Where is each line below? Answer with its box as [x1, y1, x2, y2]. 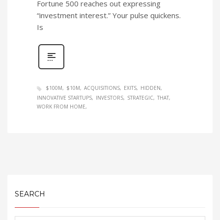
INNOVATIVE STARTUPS [37, 94, 92, 101]
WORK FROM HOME [37, 103, 85, 110]
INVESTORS [96, 94, 123, 101]
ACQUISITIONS [84, 84, 120, 92]
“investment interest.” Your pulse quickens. [37, 10, 181, 21]
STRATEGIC [127, 94, 153, 101]
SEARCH [15, 189, 45, 198]
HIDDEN [140, 84, 161, 92]
